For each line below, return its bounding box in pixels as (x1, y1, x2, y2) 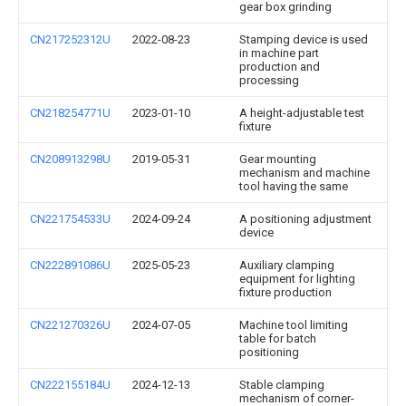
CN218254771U (30, 105, 111, 120)
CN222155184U (30, 377, 111, 391)
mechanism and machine (239, 165, 370, 179)
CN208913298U (30, 151, 111, 166)
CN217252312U (30, 32, 111, 46)
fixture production (239, 285, 332, 299)
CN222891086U (30, 257, 111, 272)
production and (239, 59, 320, 73)
